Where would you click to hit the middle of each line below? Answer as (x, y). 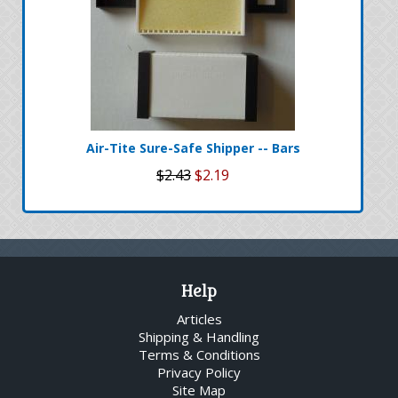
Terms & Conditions (199, 354)
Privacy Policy (199, 372)
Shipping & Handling (199, 336)
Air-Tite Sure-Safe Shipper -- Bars (193, 147)
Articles (199, 318)
